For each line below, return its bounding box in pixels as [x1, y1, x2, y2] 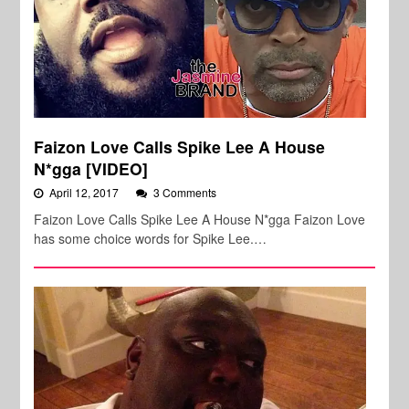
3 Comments [153, 184, 217, 201]
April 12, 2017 [49, 184, 122, 201]
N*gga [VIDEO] [34, 157, 149, 181]
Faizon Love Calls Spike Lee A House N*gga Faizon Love [34, 210, 366, 229]
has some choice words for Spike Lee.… [34, 229, 267, 248]
